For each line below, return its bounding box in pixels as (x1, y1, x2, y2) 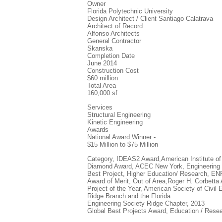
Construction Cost (87, 67, 139, 74)
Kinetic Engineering (87, 118, 143, 126)
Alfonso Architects (87, 30, 140, 37)
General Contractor (87, 37, 141, 45)
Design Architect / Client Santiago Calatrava (87, 15, 213, 22)
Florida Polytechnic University (87, 7, 173, 15)
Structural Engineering (87, 111, 151, 118)
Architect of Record (87, 22, 143, 30)
